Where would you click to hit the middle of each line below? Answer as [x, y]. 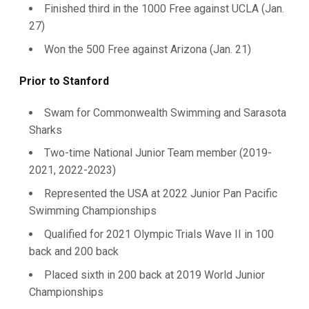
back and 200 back [74, 251]
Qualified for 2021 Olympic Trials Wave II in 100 [159, 234]
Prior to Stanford [64, 81]
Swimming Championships [93, 211]
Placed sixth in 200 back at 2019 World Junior [154, 275]
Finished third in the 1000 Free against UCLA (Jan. [164, 8]
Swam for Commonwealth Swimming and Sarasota [165, 112]
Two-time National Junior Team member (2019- [158, 153]
